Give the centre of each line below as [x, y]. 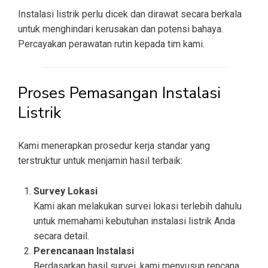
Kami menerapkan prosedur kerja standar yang [114, 146]
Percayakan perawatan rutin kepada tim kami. [111, 44]
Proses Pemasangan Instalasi [119, 93]
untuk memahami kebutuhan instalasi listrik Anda [134, 221]
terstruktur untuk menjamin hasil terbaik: [100, 161]
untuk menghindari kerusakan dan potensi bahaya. [121, 29]
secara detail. [61, 236]
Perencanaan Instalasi [84, 251]
